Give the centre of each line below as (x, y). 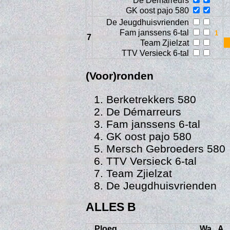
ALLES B (111, 207)
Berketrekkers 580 (151, 99)
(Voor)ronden (119, 76)
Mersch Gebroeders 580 (166, 148)
